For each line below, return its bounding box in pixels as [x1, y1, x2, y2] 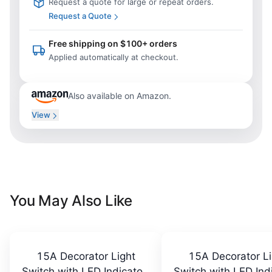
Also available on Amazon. [67, 90, 171, 101]
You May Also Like [10, 192, 132, 209]
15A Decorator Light [36, 250, 135, 262]
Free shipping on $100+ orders [49, 38, 177, 49]
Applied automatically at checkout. [49, 52, 178, 62]
